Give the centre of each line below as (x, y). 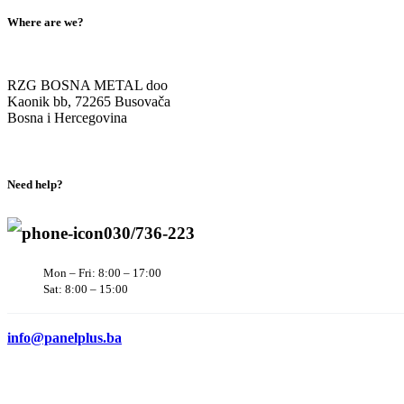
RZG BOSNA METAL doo (87, 85)
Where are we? (46, 22)
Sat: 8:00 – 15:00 (86, 289)
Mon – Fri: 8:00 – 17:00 (102, 273)
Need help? (35, 185)
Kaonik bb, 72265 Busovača (89, 101)
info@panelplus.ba (64, 338)
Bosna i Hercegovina (67, 117)
